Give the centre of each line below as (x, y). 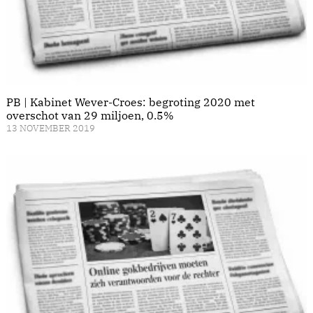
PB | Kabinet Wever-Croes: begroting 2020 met (131, 102)
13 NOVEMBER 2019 (51, 128)
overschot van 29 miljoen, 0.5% (90, 115)
